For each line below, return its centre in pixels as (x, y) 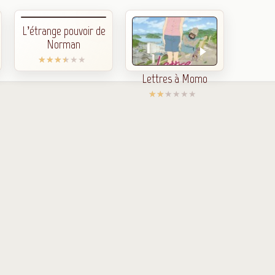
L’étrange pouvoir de (64, 31)
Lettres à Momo (174, 79)
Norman (64, 45)
